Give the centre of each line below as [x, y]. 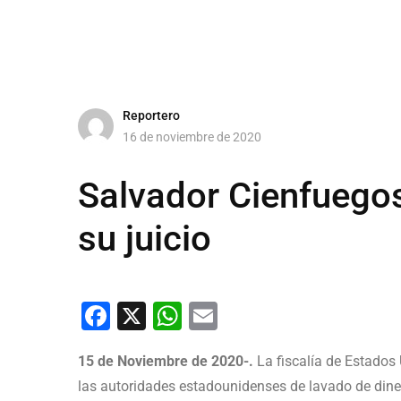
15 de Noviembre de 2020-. [166, 361]
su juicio [145, 239]
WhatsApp [247, 316]
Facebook [172, 316]
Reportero [151, 115]
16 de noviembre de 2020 [192, 137]
